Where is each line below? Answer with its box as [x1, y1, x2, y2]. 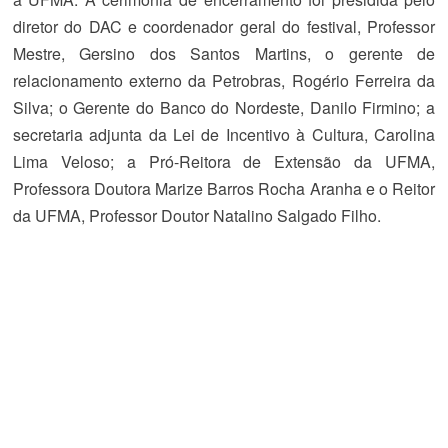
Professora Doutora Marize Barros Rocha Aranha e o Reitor [12, 177, 436, 200]
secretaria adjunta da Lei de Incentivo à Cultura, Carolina [12, 123, 436, 146]
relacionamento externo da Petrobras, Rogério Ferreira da [12, 69, 436, 92]
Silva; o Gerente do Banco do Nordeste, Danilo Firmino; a [12, 96, 436, 119]
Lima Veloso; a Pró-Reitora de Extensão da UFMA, [12, 150, 436, 173]
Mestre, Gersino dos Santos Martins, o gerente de [12, 42, 436, 65]
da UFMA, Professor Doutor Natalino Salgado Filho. [12, 204, 381, 227]
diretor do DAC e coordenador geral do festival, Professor [12, 15, 436, 38]
